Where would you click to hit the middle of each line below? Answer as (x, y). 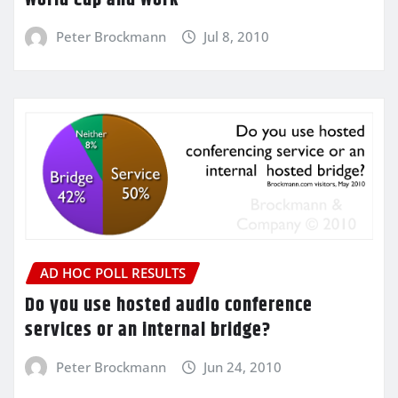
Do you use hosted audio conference (169, 305)
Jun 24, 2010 (243, 366)
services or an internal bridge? (148, 330)
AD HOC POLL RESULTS (113, 272)
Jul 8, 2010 (237, 36)
